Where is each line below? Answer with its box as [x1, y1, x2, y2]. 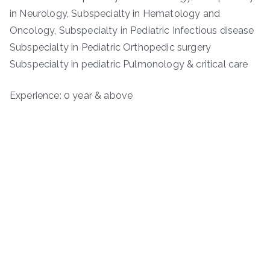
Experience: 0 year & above [10, 90, 133, 102]
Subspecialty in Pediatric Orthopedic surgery [10, 42, 212, 54]
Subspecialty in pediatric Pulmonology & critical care [10, 58, 248, 71]
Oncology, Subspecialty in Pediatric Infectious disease [10, 25, 254, 37]
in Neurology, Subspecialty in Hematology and [10, 8, 221, 20]
